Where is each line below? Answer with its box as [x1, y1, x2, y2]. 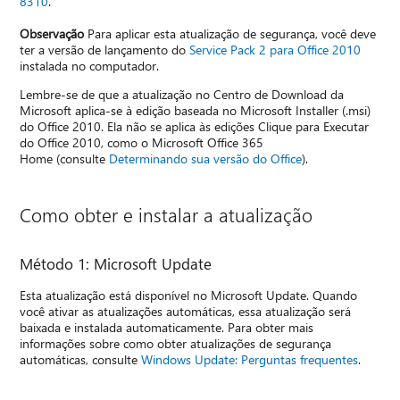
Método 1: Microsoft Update [20, 253, 212, 273]
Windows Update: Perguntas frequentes [141, 350, 359, 368]
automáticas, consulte [20, 350, 142, 368]
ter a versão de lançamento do [20, 40, 190, 58]
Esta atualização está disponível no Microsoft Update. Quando [20, 286, 358, 304]
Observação [20, 24, 85, 42]
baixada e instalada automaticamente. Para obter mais [20, 318, 314, 336]
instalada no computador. [20, 56, 160, 74]
